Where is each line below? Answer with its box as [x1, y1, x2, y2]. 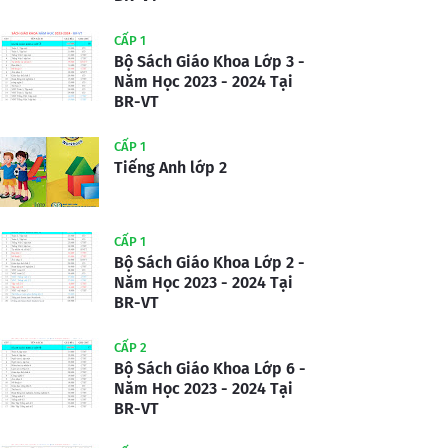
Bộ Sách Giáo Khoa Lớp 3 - [114, 52, 305, 72]
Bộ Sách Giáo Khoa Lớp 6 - [114, 359, 306, 379]
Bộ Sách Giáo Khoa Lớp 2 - [114, 253, 305, 273]
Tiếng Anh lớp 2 [114, 158, 227, 178]
